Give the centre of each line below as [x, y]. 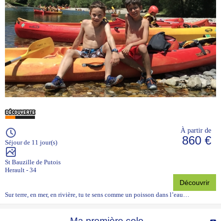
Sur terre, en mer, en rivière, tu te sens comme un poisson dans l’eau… [97, 195]
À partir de [196, 130]
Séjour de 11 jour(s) [31, 143]
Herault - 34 [21, 170]
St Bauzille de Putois [33, 162]
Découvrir [195, 183]
